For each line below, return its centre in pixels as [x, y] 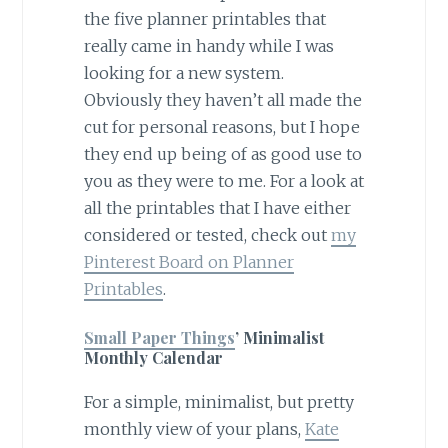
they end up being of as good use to [222, 153]
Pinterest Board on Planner [188, 261]
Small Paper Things [159, 338]
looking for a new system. [183, 72]
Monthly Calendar [153, 358]
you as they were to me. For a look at [223, 180]
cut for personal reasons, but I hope [221, 126]
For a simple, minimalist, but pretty [218, 402]
